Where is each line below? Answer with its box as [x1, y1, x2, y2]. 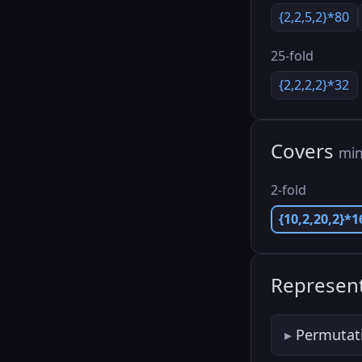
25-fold [270, 46, 314, 65]
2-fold [270, 180, 306, 199]
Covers [270, 137, 339, 165]
